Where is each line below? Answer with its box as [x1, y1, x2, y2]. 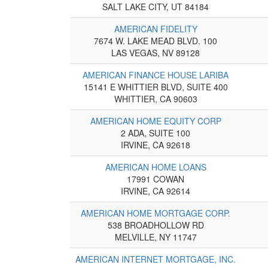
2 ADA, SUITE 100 [121, 126, 190, 139]
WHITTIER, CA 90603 [114, 92, 197, 105]
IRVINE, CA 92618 [121, 138, 190, 151]
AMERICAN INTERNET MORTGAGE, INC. [75, 252, 236, 265]
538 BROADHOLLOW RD [107, 218, 204, 231]
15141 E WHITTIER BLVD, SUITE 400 [83, 80, 228, 93]
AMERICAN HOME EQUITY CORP [90, 114, 221, 127]
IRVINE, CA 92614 [121, 184, 190, 197]
